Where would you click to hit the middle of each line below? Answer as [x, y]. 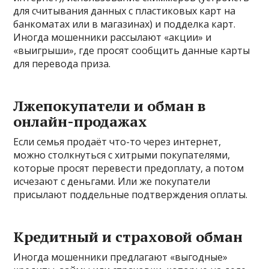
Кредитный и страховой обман [128, 236]
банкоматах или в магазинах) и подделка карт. [125, 24]
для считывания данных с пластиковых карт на [125, 11]
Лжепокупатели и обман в [110, 105]
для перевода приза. [62, 63]
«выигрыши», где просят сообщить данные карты [132, 50]
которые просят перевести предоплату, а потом [129, 168]
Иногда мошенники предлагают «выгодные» [121, 257]
